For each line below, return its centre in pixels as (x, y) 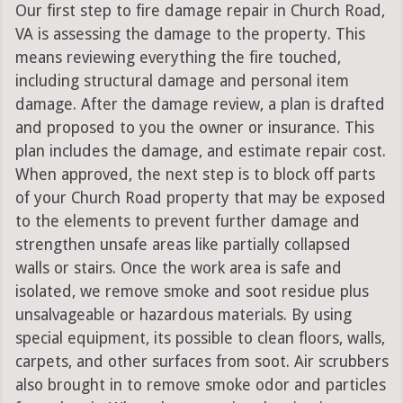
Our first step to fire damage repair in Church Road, (200, 11)
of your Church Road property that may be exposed (200, 198)
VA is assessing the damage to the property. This (190, 35)
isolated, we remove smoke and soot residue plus (192, 292)
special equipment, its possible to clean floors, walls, (200, 339)
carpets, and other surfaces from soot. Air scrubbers (201, 362)
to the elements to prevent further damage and (187, 222)
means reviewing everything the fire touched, (178, 58)
